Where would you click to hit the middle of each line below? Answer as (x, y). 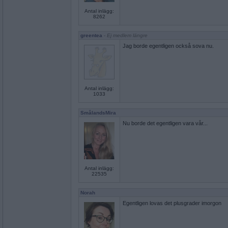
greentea (91, 35)
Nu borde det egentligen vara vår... (165, 123)
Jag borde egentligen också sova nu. (168, 46)
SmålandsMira (98, 113)
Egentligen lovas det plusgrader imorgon (172, 203)
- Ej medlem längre (125, 35)
